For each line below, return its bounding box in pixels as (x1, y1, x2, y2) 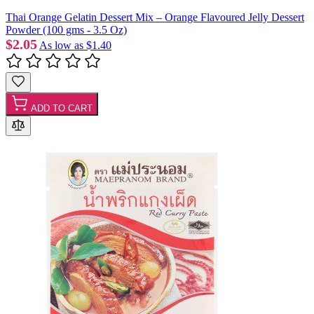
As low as (39, 39, 83, 51)
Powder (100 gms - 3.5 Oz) (6, 23, 127, 36)
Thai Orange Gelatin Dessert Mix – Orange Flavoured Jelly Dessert (6, 11, 304, 23)
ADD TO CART (31, 102, 93, 114)
